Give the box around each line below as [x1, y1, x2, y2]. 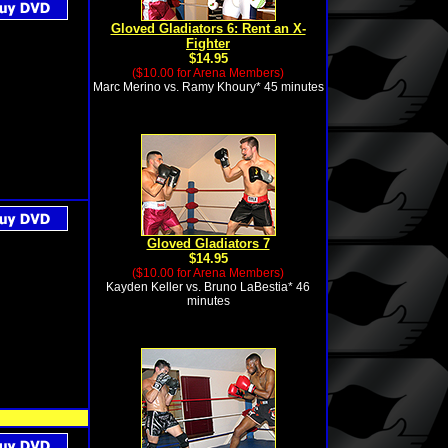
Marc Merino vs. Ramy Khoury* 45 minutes [92, 80, 324, 94]
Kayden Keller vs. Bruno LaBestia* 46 [106, 280, 310, 294]
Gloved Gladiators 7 [146, 236, 270, 251]
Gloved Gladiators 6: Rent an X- [110, 21, 306, 36]
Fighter [186, 36, 230, 51]
